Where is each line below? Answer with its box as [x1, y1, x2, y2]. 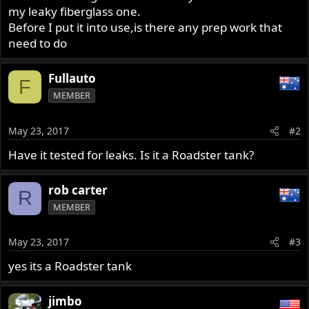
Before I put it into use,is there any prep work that [8, 19, 283, 36]
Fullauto [48, 70, 97, 87]
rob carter [48, 181, 108, 198]
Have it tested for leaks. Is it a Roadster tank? [8, 146, 255, 163]
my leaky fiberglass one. [8, 3, 141, 20]
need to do [8, 35, 68, 52]
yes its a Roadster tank [8, 258, 132, 275]
